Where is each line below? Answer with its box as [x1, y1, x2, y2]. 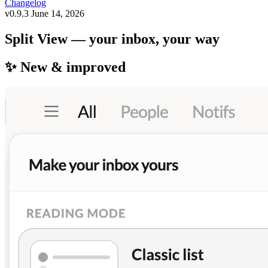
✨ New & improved [5, 59, 126, 75]
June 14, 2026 [31, 8, 84, 19]
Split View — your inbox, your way [5, 31, 220, 47]
